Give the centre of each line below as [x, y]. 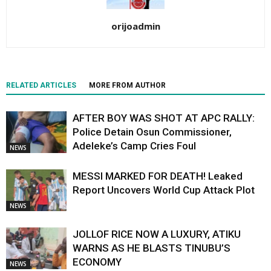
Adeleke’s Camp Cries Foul [134, 146]
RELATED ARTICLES [41, 86]
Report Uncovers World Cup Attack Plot [164, 190]
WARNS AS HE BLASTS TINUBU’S [152, 248]
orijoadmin [135, 26]
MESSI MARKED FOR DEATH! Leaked [158, 176]
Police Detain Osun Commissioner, [152, 132]
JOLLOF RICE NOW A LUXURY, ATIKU [157, 234]
